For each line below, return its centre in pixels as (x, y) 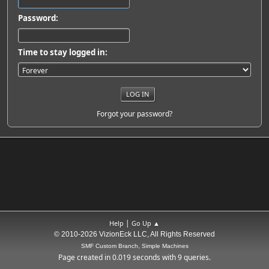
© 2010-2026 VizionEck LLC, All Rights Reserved (134, 234)
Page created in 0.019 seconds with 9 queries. (134, 257)
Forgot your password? (134, 113)
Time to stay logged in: (63, 52)
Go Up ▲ (146, 223)
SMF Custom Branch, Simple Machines (134, 246)
